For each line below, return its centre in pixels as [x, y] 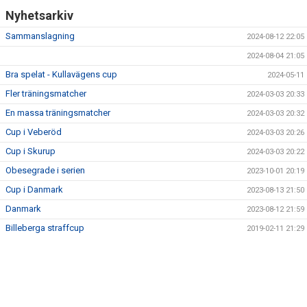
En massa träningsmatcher [58, 113]
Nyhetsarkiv [39, 15]
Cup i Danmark [34, 189]
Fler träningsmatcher [46, 94]
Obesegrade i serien [45, 170]
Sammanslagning [40, 36]
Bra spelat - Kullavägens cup [61, 74]
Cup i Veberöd [34, 132]
